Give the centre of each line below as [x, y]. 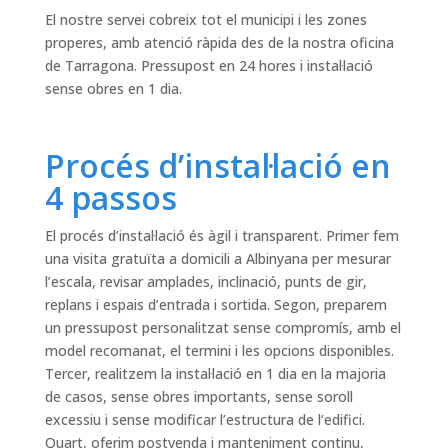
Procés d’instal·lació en [217, 166]
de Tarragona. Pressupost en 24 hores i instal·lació [208, 66]
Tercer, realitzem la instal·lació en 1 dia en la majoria [215, 374]
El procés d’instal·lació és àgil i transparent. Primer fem [221, 236]
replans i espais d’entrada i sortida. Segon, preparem [215, 305]
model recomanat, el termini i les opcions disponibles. [219, 351]
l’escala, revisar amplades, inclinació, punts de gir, [205, 282]
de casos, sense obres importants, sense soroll [198, 397]
